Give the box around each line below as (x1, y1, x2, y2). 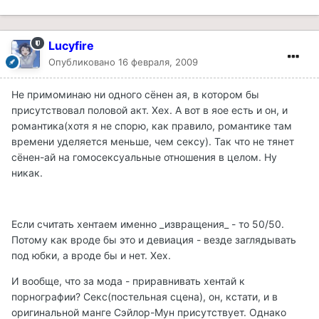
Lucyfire (48, 38, 94, 53)
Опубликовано (48, 56, 118, 68)
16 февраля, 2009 (118, 56, 198, 68)
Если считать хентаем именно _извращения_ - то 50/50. (11, 217, 284, 230)
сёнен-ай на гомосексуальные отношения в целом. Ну (11, 150, 277, 163)
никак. (11, 166, 43, 179)
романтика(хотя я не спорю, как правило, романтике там (11, 119, 292, 132)
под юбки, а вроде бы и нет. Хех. (11, 249, 171, 261)
